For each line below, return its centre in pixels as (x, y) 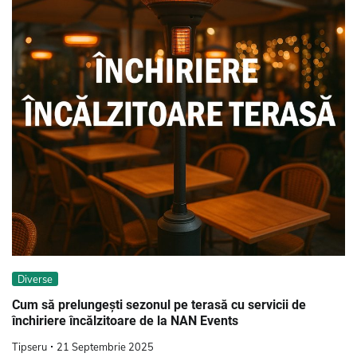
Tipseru (29, 346)
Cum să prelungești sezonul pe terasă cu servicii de (159, 304)
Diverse (35, 279)
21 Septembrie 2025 (105, 346)
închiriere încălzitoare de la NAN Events (125, 320)
